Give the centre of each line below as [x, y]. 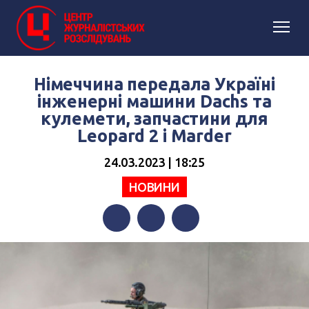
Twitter [155, 246]
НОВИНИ [154, 187]
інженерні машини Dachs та [154, 101]
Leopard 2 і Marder [154, 136]
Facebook [126, 246]
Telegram [195, 246]
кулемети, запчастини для [154, 119]
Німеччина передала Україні [154, 84]
